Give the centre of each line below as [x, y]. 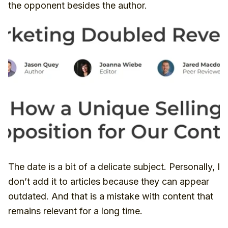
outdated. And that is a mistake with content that [111, 196]
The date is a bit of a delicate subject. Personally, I [114, 167]
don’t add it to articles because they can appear [109, 181]
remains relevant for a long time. [75, 211]
